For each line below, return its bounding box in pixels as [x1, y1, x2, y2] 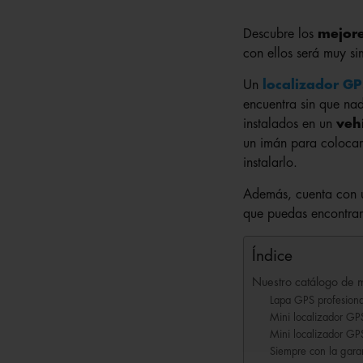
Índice [251, 248, 293, 264]
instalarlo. [242, 156, 297, 170]
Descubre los [242, 28, 318, 41]
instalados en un [242, 117, 336, 131]
